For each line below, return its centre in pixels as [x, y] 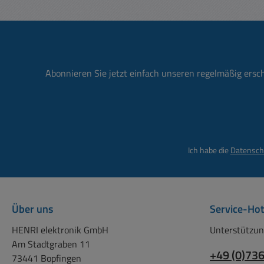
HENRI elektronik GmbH [60, 230]
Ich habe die [209, 150]
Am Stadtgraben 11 [51, 244]
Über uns [32, 209]
